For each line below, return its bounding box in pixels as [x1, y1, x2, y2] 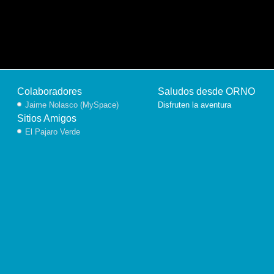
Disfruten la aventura [158, 100, 231, 109]
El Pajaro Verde [24, 127, 80, 136]
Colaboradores [17, 86, 82, 97]
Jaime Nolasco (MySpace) [24, 100, 119, 109]
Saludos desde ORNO [158, 86, 255, 97]
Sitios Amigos [17, 113, 76, 124]
